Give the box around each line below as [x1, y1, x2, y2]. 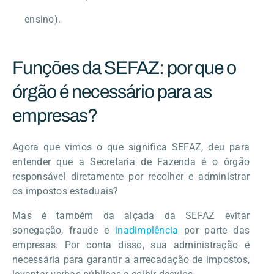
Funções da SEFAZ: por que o [12, 57, 236, 78]
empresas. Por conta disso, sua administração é [12, 239, 250, 251]
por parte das [178, 224, 250, 236]
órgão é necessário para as [12, 81, 212, 102]
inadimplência [115, 224, 179, 236]
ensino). [24, 13, 61, 25]
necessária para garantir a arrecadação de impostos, [12, 253, 250, 265]
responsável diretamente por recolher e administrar [12, 170, 250, 182]
